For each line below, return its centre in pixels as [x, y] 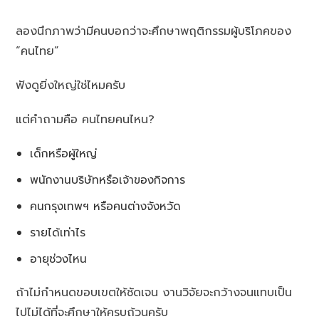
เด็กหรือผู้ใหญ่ [64, 154]
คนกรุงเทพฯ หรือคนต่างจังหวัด [106, 206]
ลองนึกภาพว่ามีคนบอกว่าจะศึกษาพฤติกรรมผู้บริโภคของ [154, 32]
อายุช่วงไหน [59, 259]
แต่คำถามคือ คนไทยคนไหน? [85, 120]
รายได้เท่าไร [58, 233]
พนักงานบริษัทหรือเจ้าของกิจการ [108, 180]
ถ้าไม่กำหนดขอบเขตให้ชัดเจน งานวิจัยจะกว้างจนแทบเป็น [154, 293]
